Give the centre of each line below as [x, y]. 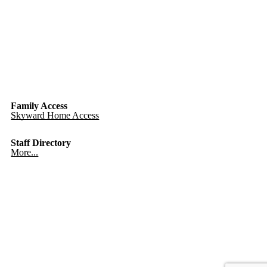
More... [25, 152]
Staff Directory [41, 142]
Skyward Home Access [55, 115]
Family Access [39, 105]
